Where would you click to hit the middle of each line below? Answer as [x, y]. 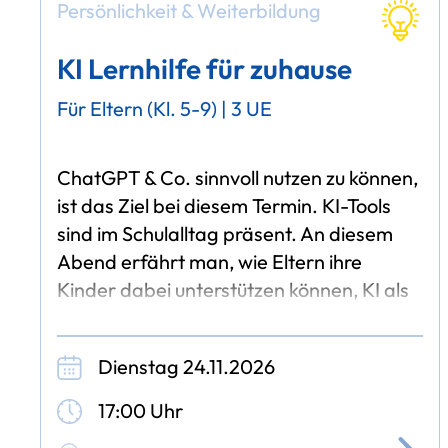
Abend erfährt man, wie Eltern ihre [210, 262]
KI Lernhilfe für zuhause [205, 69]
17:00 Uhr [141, 410]
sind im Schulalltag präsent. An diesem [225, 234]
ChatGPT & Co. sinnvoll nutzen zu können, [238, 178]
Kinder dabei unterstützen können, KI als [233, 290]
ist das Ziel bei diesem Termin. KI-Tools [224, 206]
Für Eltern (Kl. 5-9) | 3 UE [165, 108]
